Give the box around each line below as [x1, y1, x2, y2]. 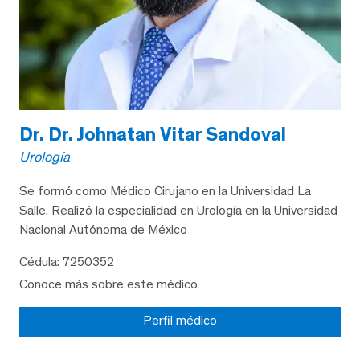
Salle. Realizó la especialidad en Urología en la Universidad [19, 202, 337, 218]
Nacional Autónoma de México [19, 221, 187, 237]
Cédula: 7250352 [19, 253, 114, 269]
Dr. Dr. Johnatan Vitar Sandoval [19, 121, 286, 145]
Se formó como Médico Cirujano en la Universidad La [19, 182, 311, 198]
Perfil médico [143, 312, 217, 328]
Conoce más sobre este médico [19, 276, 198, 292]
